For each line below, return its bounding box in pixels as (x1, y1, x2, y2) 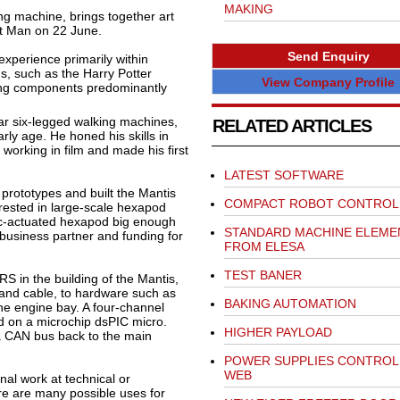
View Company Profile (262, 74, 395, 89)
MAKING (223, 2, 273, 16)
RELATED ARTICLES (212, 116, 371, 137)
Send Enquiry (287, 48, 370, 63)
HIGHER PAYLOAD (223, 325, 332, 340)
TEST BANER (223, 268, 302, 283)
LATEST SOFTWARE (223, 168, 344, 183)
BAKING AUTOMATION (223, 296, 356, 312)
